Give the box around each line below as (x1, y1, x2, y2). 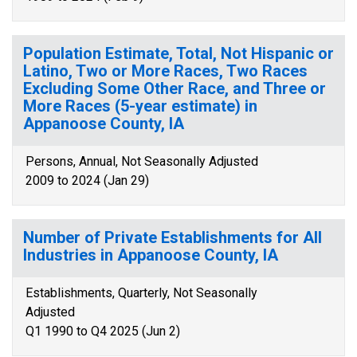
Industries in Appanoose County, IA (23, 245, 278, 265)
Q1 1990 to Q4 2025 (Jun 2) (25, 324, 180, 339)
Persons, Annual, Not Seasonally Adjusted (25, 154, 258, 169)
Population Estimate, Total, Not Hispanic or (23, 44, 334, 63)
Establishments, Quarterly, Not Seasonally (25, 285, 257, 300)
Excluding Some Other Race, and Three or (23, 79, 326, 98)
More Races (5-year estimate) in (23, 96, 257, 116)
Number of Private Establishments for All (23, 228, 322, 247)
